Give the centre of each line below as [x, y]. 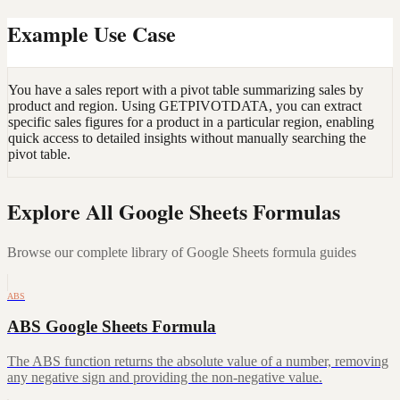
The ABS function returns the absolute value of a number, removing [198, 361]
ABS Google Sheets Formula [112, 327]
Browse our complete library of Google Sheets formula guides [182, 252]
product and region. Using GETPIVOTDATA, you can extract [185, 105]
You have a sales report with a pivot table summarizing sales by [186, 89]
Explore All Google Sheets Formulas [174, 211]
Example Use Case [92, 33]
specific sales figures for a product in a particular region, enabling [191, 121]
